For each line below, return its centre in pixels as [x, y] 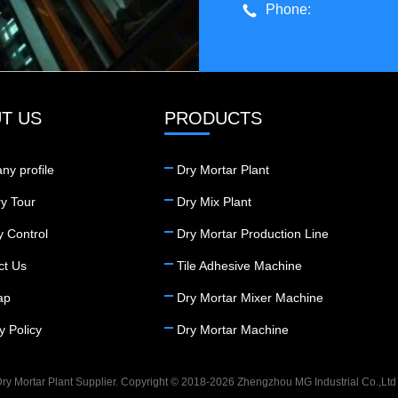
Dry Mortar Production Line [253, 233]
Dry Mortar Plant [223, 169]
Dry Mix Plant [214, 201]
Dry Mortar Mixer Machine [250, 297]
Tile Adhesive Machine [239, 265]
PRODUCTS [213, 118]
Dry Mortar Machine [233, 329]
